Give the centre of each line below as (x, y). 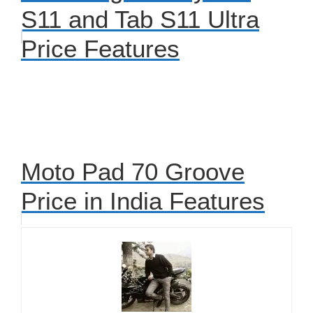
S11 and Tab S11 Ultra (140, 19)
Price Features (100, 48)
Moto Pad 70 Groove (133, 171)
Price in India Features (143, 201)
